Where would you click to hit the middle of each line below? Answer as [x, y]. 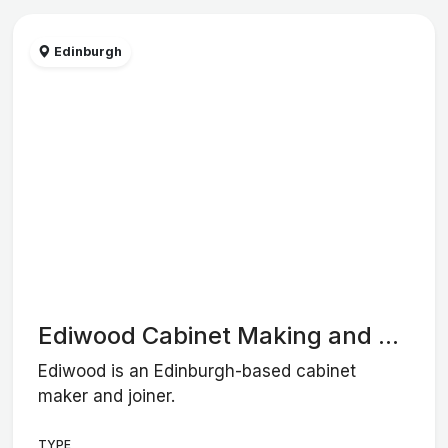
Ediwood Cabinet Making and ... [219, 336]
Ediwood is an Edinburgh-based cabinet [197, 370]
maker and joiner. [107, 395]
